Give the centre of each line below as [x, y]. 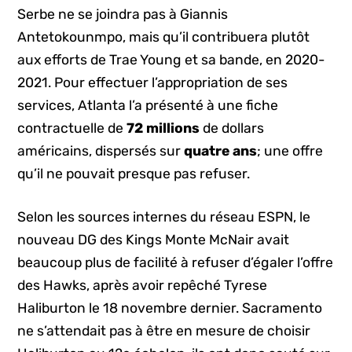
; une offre [290, 150]
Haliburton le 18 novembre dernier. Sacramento [170, 308]
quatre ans [221, 150]
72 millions [163, 128]
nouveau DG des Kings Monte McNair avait [154, 239]
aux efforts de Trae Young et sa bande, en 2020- [172, 59]
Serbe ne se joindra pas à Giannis [123, 14]
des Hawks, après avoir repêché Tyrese [143, 285]
